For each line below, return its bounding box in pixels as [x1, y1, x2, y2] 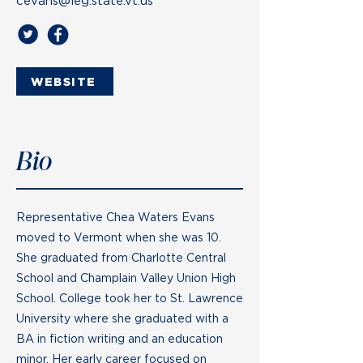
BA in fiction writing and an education [16, 332, 223, 344]
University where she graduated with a [16, 312, 228, 324]
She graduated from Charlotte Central [16, 251, 226, 263]
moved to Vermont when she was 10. [16, 231, 221, 243]
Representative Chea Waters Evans [16, 211, 215, 223]
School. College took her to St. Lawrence [16, 292, 243, 304]
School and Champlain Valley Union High [16, 271, 236, 284]
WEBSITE [30, 75, 96, 88]
